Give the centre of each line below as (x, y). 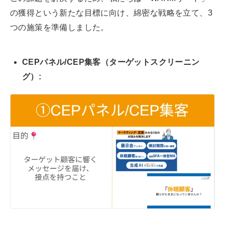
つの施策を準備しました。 (60, 27)
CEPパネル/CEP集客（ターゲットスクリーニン (111, 62)
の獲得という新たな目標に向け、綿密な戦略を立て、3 (111, 13)
